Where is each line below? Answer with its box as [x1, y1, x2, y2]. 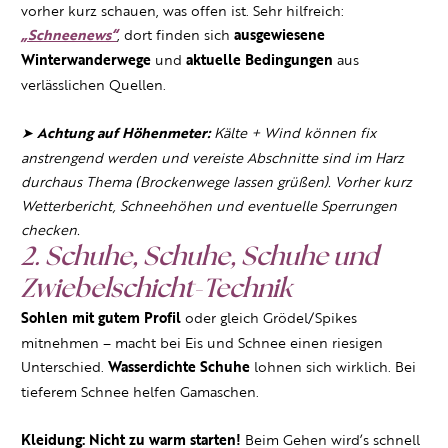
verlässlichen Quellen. [21, 76, 166, 95]
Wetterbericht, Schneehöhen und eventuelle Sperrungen [21, 197, 397, 216]
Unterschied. [21, 358, 104, 377]
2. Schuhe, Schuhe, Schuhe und [21, 242, 378, 274]
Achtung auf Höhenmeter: [37, 124, 214, 144]
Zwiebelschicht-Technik [21, 274, 292, 306]
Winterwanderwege [21, 51, 155, 71]
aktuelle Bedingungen [186, 51, 333, 71]
